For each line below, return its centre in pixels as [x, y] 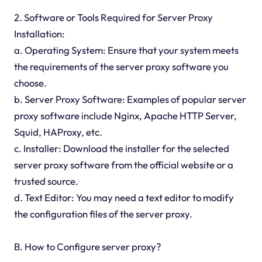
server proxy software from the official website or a [123, 165]
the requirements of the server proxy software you [121, 67]
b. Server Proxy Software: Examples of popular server [130, 99]
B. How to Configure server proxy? [87, 247]
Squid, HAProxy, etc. [58, 132]
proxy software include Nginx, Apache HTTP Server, [125, 116]
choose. [30, 83]
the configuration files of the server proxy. [103, 214]
